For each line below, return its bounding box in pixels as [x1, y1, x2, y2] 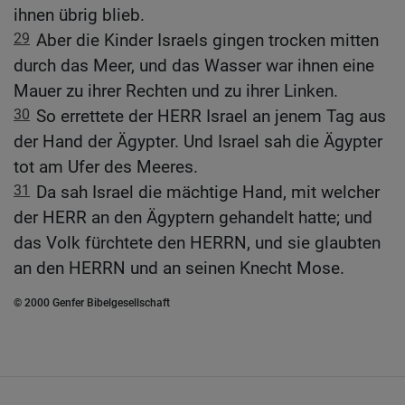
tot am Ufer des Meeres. [14, 156, 198, 178]
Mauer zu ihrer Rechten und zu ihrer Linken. [14, 80, 338, 102]
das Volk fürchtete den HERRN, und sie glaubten [14, 232, 381, 254]
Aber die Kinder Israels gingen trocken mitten [36, 30, 379, 52]
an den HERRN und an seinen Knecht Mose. [14, 258, 344, 279]
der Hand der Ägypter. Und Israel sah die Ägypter [14, 131, 382, 153]
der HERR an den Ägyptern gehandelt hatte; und [14, 207, 372, 229]
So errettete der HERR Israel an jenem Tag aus [36, 106, 386, 127]
